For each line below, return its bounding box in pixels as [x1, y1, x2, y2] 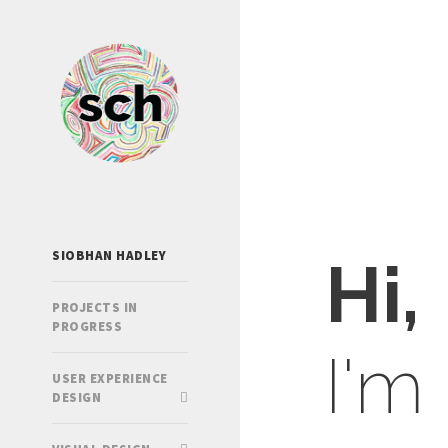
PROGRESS [52, 317, 122, 335]
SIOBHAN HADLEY [52, 246, 166, 264]
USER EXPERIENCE [52, 369, 168, 387]
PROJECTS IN [52, 298, 138, 316]
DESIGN [52, 388, 101, 406]
